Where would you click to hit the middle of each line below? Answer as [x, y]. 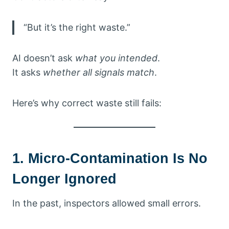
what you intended [116, 58]
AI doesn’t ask [44, 58]
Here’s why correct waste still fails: [87, 103]
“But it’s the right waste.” [77, 27]
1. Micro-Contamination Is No [110, 159]
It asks [28, 72]
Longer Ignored [64, 179]
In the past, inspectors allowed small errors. [107, 203]
